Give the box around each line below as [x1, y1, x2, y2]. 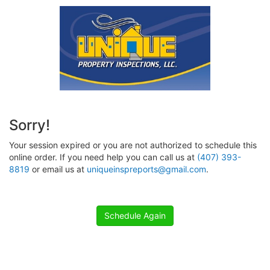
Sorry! [9, 116, 50, 134]
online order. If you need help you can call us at [9, 152, 197, 162]
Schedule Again [104, 210, 166, 221]
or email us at [30, 164, 87, 174]
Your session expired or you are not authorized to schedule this [9, 140, 257, 150]
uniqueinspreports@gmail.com [87, 164, 206, 174]
